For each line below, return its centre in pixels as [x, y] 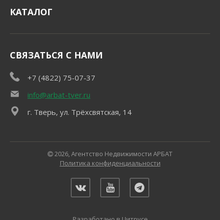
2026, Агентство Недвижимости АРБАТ [113, 154]
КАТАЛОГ [31, 12]
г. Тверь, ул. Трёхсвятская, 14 [80, 112]
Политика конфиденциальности [110, 163]
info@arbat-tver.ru [59, 95]
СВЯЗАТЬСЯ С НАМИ [56, 55]
